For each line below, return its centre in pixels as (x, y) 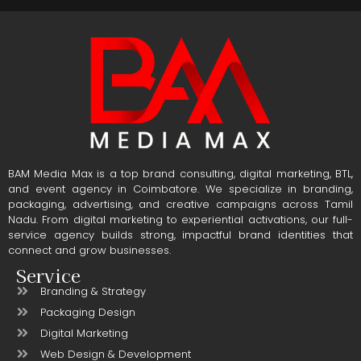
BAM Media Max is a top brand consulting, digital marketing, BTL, (180, 173)
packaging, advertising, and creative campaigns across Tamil (180, 204)
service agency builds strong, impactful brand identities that (180, 234)
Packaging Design (88, 312)
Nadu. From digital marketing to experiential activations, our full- (180, 219)
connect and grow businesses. (89, 250)
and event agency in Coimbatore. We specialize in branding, (180, 189)
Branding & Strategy (93, 291)
